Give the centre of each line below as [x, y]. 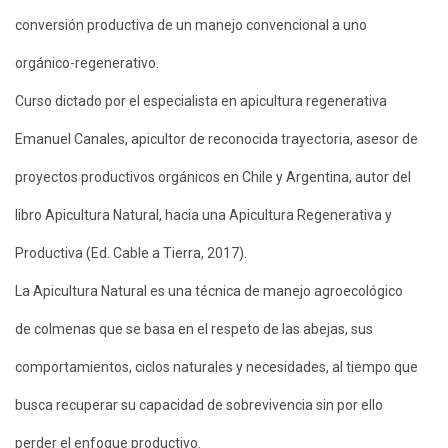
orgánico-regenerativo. [87, 63]
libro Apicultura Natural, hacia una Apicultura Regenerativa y [203, 215]
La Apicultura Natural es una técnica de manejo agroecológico [209, 291]
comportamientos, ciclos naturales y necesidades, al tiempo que [216, 367]
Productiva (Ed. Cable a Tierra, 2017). [131, 253]
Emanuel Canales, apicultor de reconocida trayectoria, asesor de [216, 139]
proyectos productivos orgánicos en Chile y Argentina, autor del [213, 177]
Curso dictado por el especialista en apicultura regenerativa [201, 101]
